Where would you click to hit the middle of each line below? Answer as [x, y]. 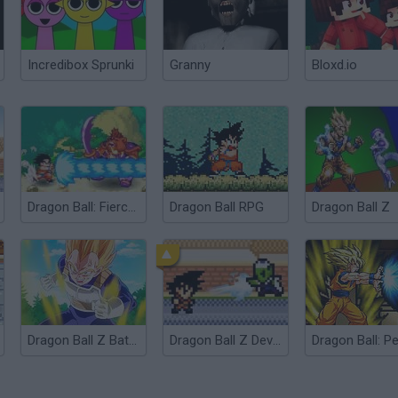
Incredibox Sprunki [81, 65]
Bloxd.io [334, 65]
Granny [190, 65]
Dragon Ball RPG [217, 207]
